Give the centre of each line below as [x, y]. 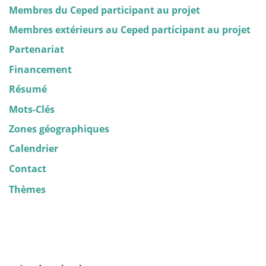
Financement [40, 69]
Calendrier [34, 149]
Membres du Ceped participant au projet [104, 10]
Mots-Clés [32, 109]
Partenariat [37, 50]
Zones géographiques [59, 129]
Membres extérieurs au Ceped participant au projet [130, 30]
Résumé [28, 89]
